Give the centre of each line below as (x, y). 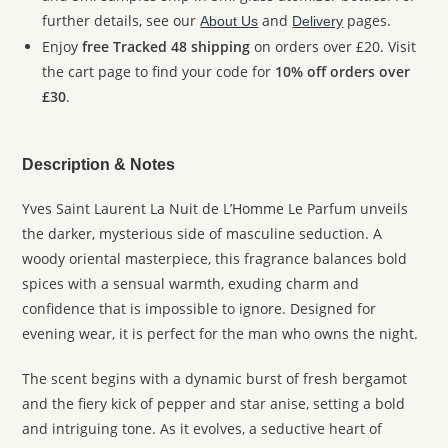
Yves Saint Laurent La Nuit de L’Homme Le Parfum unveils (215, 208)
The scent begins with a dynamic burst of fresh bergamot (215, 378)
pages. (367, 20)
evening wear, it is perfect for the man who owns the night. (220, 333)
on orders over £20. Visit (333, 46)
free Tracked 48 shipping (166, 46)
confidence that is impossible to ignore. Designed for (199, 308)
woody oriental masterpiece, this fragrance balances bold (215, 258)
